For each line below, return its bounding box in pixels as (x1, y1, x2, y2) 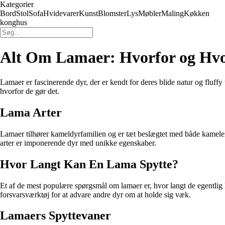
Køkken (184, 9, 209, 18)
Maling (161, 9, 184, 18)
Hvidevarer (43, 9, 79, 18)
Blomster (98, 9, 127, 18)
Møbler (138, 9, 161, 18)
